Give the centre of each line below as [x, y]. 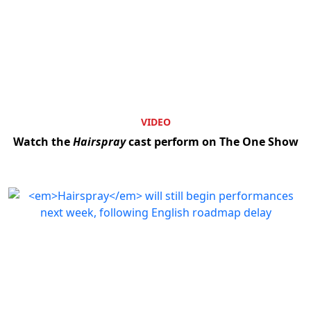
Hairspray [99, 142]
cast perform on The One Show [212, 142]
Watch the [43, 142]
